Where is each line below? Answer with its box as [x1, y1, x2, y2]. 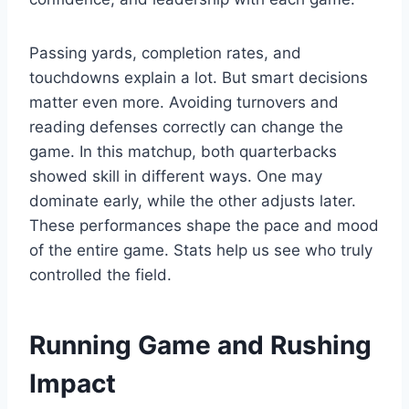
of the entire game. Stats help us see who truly [29, 241, 372, 260]
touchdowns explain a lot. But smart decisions [29, 68, 368, 88]
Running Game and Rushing [29, 330, 372, 362]
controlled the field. [29, 266, 172, 285]
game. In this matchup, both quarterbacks [29, 142, 337, 162]
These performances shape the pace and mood [29, 216, 379, 236]
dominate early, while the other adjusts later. [29, 192, 356, 211]
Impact [29, 368, 116, 400]
